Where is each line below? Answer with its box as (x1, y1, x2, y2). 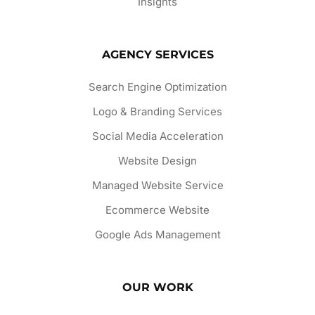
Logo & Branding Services (93, 105, 222, 119)
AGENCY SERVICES (101, 48, 214, 62)
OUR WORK (122, 281, 193, 295)
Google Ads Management (94, 228, 221, 242)
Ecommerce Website (105, 203, 210, 217)
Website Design (118, 154, 197, 168)
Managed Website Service (91, 179, 224, 193)
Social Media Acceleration (91, 129, 224, 143)
